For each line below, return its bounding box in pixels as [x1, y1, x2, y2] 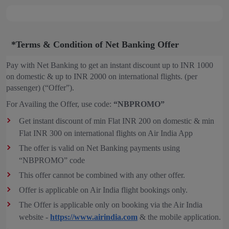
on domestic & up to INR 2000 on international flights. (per [6, 72, 197, 81]
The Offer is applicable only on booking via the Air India [19, 200, 202, 209]
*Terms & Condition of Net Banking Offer [11, 39, 181, 50]
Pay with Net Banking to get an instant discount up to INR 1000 [6, 61, 213, 70]
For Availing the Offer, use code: [6, 100, 113, 108]
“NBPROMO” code [19, 156, 85, 165]
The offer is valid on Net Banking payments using [19, 144, 180, 152]
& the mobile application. [138, 213, 221, 221]
